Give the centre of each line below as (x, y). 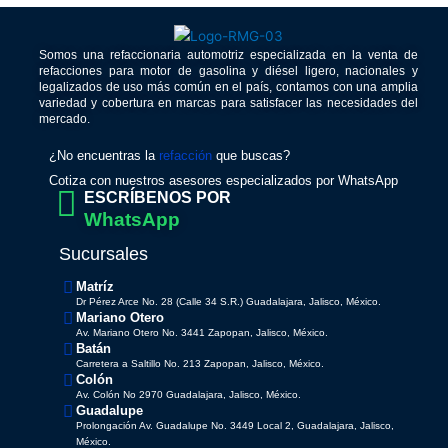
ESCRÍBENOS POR (157, 198)
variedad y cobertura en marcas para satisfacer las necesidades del (228, 103)
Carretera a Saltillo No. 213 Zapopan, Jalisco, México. (200, 363)
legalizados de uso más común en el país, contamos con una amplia (228, 87)
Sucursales (103, 254)
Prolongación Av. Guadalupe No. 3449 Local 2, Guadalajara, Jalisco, (235, 425)
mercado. (64, 119)
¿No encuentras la (104, 156)
